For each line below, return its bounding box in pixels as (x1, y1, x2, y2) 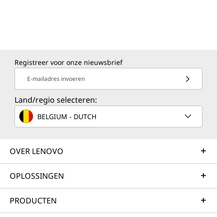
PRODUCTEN (10, 195, 57, 206)
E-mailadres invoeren (27, 75, 85, 83)
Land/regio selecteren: (15, 94, 97, 105)
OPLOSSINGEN (10, 170, 64, 181)
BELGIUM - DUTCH (37, 111, 96, 121)
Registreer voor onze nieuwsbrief (15, 58, 123, 67)
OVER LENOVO (10, 146, 63, 156)
